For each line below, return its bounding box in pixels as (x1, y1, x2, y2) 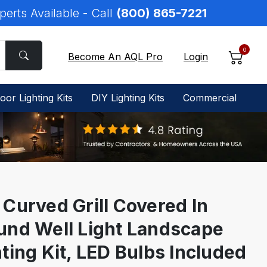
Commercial (183, 92, 237, 104)
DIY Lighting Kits (91, 92, 164, 104)
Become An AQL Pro (68, 50, 163, 63)
